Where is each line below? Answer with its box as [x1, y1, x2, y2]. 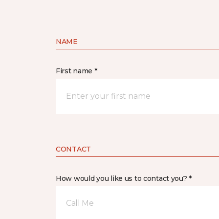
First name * [56, 66, 97, 75]
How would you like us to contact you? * [56, 174, 192, 183]
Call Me [66, 198, 94, 208]
